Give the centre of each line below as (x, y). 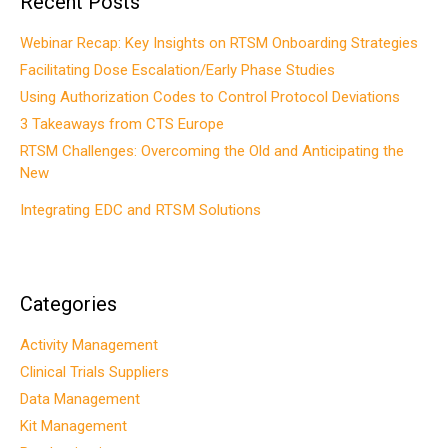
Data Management (80, 399)
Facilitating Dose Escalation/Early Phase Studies (177, 70)
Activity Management (89, 345)
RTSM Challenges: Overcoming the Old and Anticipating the (212, 151)
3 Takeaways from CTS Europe (122, 124)
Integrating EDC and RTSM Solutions (140, 210)
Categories (68, 304)
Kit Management (73, 426)
